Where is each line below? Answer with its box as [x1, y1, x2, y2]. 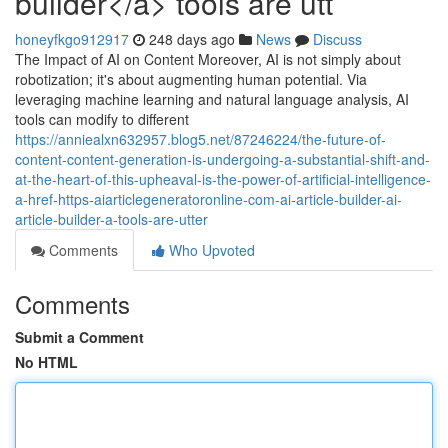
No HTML [15, 352, 78, 372]
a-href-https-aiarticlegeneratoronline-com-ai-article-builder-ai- [15, 189, 402, 209]
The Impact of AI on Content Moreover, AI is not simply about [15, 49, 401, 69]
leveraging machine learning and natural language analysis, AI [15, 89, 409, 109]
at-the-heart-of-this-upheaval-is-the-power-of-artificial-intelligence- [15, 169, 431, 189]
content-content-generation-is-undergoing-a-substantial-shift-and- [15, 149, 430, 169]
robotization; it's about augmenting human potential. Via [15, 69, 367, 89]
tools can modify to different [15, 109, 189, 129]
